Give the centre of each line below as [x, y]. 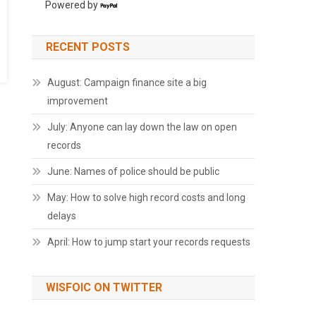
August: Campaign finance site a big [127, 83]
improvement [78, 101]
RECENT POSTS [88, 47]
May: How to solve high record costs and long [147, 197]
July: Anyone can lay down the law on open [142, 127]
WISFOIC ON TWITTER [104, 287]
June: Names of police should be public [134, 171]
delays [62, 216]
